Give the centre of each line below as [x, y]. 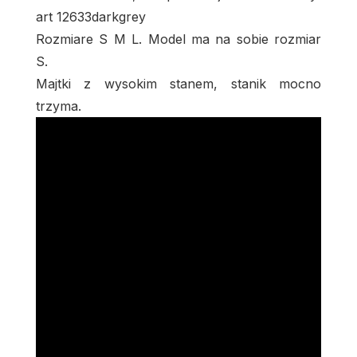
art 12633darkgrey [91, 16]
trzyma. [59, 106]
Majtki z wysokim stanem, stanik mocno [178, 83]
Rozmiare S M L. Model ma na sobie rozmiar [178, 39]
